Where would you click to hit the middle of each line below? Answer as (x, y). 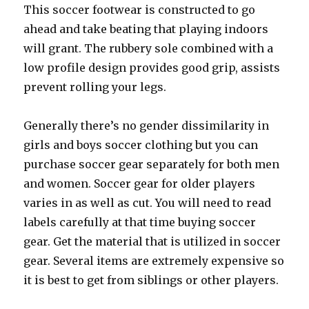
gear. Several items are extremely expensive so (154, 261)
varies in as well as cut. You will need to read (148, 203)
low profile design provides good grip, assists (152, 68)
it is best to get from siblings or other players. (151, 280)
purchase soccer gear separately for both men (152, 164)
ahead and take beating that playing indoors (146, 29)
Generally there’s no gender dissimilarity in (147, 126)
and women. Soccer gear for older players (140, 183)
